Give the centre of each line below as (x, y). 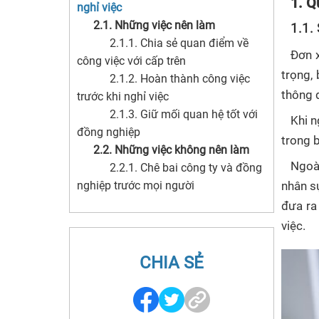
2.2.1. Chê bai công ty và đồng (186, 168)
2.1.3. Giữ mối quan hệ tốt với (184, 114)
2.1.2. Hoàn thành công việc (180, 79)
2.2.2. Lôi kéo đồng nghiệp (176, 203)
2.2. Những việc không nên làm (171, 150)
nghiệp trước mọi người (136, 185)
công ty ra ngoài (117, 257)
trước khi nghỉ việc (123, 96)
